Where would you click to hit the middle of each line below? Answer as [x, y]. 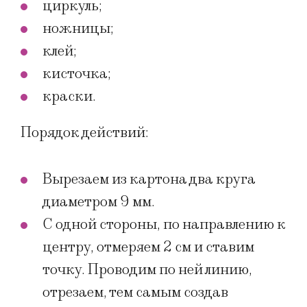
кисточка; [77, 74]
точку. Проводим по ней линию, [147, 269]
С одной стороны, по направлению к [164, 224]
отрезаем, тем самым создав [135, 292]
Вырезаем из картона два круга [149, 179]
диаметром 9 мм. [99, 201]
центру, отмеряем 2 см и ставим [148, 247]
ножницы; [78, 29]
